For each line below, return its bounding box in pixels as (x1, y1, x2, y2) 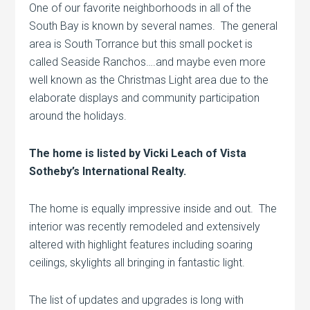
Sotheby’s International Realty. (29, 165, 187, 179)
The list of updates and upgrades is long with (29, 293, 244, 307)
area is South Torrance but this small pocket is (29, 37, 253, 51)
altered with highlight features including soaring (29, 238, 253, 252)
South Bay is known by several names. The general (29, 19, 278, 33)
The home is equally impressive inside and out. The (29, 202, 277, 216)
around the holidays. (29, 109, 127, 123)
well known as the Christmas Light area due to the (29, 73, 269, 87)
